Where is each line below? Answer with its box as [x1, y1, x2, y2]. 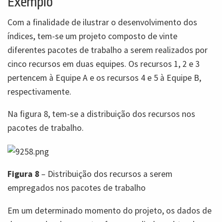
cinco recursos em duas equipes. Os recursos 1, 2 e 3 [7, 58, 200, 69]
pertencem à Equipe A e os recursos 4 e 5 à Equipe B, [7, 72, 201, 83]
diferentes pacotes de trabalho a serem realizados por [7, 44, 208, 55]
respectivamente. [7, 86, 71, 97]
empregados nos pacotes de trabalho [7, 182, 146, 194]
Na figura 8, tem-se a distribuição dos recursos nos [7, 109, 195, 120]
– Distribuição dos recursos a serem [39, 168, 172, 180]
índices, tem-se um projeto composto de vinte [7, 30, 177, 42]
